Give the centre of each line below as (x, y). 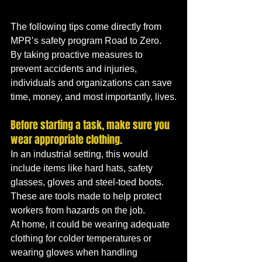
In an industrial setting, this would (80, 154)
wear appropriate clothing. (68, 139)
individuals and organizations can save (92, 82)
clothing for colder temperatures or (82, 238)
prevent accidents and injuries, (75, 68)
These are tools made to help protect (87, 196)
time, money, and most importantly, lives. (94, 96)
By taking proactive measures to (78, 54)
